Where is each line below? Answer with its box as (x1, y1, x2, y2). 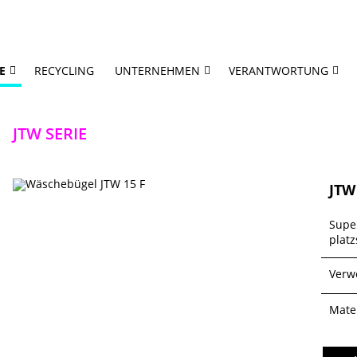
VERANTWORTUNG (229, 63, 328, 78)
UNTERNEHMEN (115, 63, 200, 78)
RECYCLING (34, 63, 94, 78)
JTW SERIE (12, 122, 87, 144)
